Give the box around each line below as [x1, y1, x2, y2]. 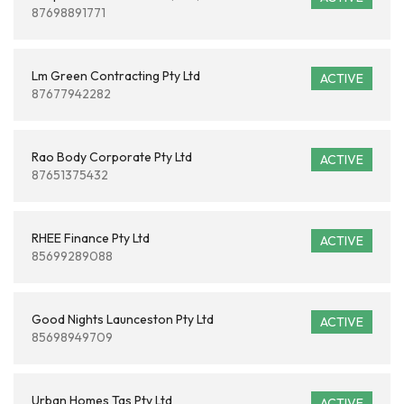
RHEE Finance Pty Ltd [32, 230, 150, 246]
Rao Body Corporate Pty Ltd [32, 149, 192, 165]
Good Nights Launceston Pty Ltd [32, 311, 214, 327]
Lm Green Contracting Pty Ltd [32, 68, 200, 84]
